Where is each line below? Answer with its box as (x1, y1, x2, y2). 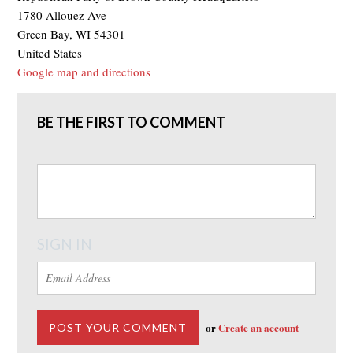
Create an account (218, 319, 299, 335)
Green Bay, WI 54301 (17, 25, 126, 42)
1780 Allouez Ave (17, 6, 107, 23)
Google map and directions (17, 63, 151, 80)
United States (17, 44, 83, 61)
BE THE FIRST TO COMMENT (37, 113, 226, 131)
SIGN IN (37, 234, 93, 253)
